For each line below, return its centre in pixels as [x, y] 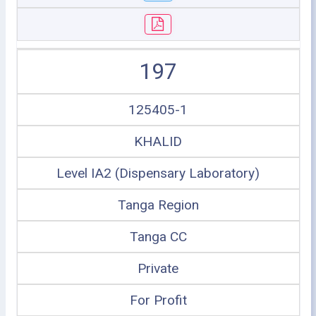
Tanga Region [158, 205]
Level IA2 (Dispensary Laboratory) [158, 173]
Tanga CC [158, 237]
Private [158, 268]
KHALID [158, 141]
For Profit [158, 300]
